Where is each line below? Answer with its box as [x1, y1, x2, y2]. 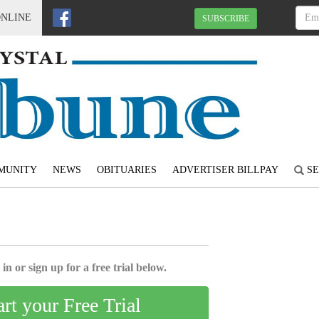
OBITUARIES [96, 164, 157, 176]
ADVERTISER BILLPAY [172, 164, 278, 176]
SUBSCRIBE [202, 13, 249, 23]
